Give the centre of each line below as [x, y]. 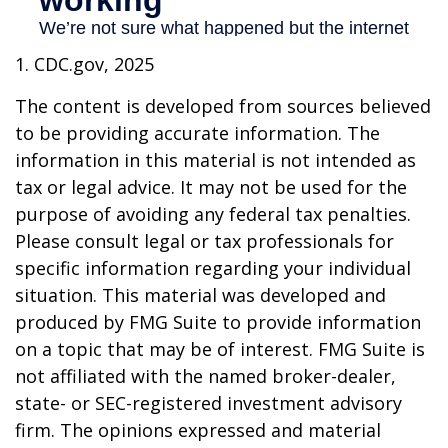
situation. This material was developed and [200, 294]
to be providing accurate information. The [197, 132]
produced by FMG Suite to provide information [218, 321]
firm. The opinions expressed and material [198, 429]
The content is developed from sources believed [223, 105]
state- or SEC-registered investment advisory [208, 402]
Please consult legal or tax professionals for [204, 240]
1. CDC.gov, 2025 [84, 63]
